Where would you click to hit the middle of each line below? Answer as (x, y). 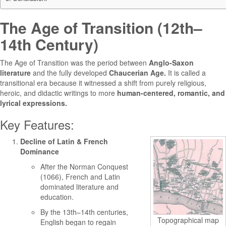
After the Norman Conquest (84, 166)
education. (57, 197)
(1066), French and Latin (80, 177)
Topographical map (188, 220)
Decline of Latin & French (64, 141)
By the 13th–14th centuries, (84, 212)
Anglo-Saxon (171, 63)
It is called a (186, 73)
